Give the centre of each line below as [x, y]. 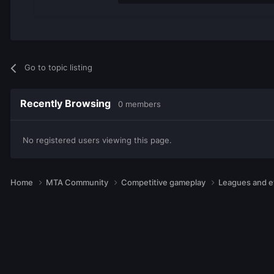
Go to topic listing [59, 68]
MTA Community [78, 182]
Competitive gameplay [164, 182]
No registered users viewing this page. [97, 140]
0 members [139, 104]
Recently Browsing [69, 104]
